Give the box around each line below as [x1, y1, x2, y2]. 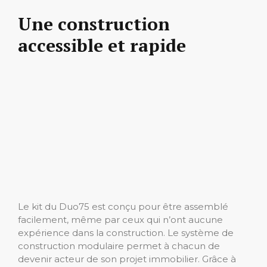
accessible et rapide [18, 33, 186, 58]
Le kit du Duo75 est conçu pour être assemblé [18, 200, 228, 212]
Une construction [18, 12, 170, 36]
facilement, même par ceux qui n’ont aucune [18, 213, 223, 225]
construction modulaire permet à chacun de [18, 240, 220, 252]
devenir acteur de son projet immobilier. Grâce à [18, 253, 236, 265]
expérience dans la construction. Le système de [18, 226, 234, 238]
